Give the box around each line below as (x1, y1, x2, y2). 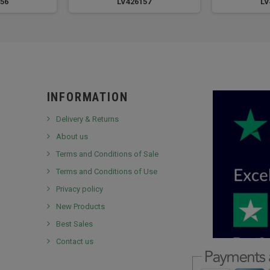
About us (55, 131, 88, 141)
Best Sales (55, 219, 93, 228)
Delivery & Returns (55, 114, 119, 124)
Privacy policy (55, 184, 103, 193)
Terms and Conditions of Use (55, 166, 157, 176)
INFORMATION (46, 89, 128, 104)
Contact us (55, 236, 93, 246)
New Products (55, 201, 105, 211)
